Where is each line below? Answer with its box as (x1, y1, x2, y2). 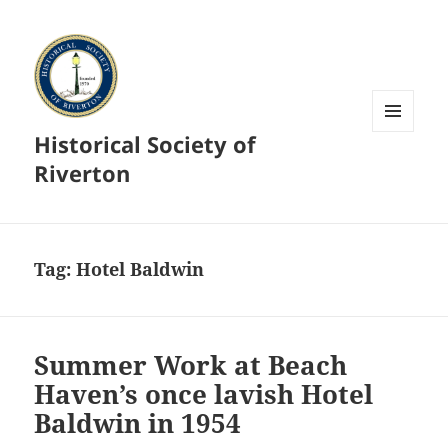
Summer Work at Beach (34, 347, 348, 384)
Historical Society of (34, 129, 257, 160)
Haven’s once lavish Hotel (34, 376, 374, 413)
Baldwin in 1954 (34, 405, 242, 442)
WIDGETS (372, 165, 429, 183)
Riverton (34, 158, 131, 189)
